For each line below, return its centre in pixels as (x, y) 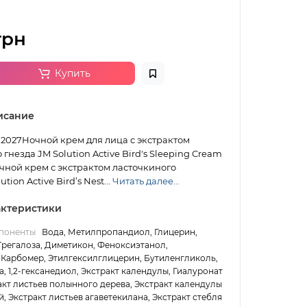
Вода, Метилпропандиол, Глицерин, (119, 232)
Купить (72, 74)
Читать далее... (146, 181)
